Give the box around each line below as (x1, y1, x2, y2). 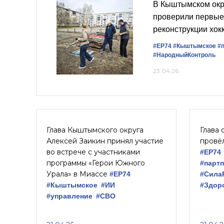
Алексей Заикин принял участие (46, 136, 163, 145)
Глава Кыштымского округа (46, 125, 143, 134)
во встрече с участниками (46, 147, 140, 156)
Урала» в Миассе (46, 169, 109, 178)
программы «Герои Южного (46, 158, 145, 167)
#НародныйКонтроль (153, 51, 215, 58)
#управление (46, 192, 92, 200)
